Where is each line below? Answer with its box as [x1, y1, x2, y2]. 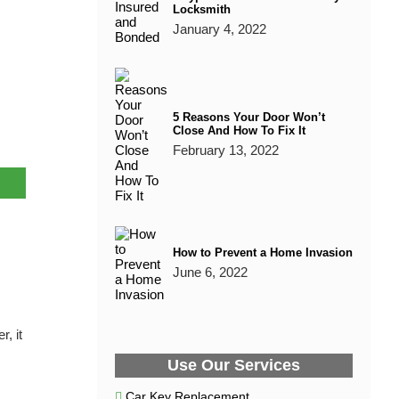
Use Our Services [167, 356, 300, 374]
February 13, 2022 [172, 142, 279, 158]
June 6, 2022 [172, 264, 248, 280]
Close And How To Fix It [172, 123, 305, 137]
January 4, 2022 [172, 20, 266, 37]
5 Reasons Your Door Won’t [172, 110, 325, 124]
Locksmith [172, 2, 231, 16]
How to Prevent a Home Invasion [172, 245, 353, 259]
